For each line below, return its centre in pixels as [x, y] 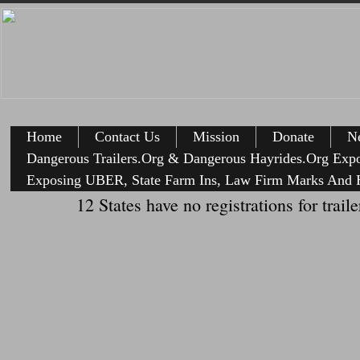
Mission [216, 137]
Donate [293, 137]
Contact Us [127, 137]
